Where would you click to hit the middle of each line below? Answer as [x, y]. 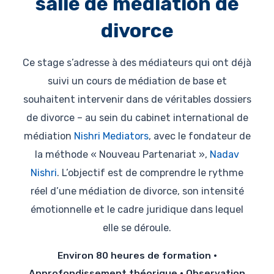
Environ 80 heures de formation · [137, 256]
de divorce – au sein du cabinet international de [137, 118]
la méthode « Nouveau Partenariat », [122, 155]
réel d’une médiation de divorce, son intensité [137, 191]
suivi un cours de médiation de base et [137, 81]
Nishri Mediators [111, 136]
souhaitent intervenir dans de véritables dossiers [137, 100]
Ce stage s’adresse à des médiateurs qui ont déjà [137, 63]
